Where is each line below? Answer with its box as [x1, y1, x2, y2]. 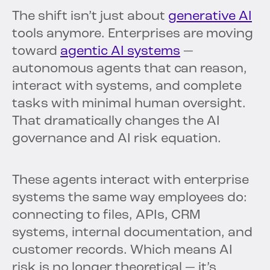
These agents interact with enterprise [12, 174, 249, 188]
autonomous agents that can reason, [12, 62, 247, 77]
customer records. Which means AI [12, 243, 233, 258]
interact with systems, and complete [12, 80, 242, 94]
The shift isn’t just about [12, 10, 168, 24]
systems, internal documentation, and [12, 226, 253, 240]
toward [12, 45, 60, 59]
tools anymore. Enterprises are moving [12, 27, 253, 42]
